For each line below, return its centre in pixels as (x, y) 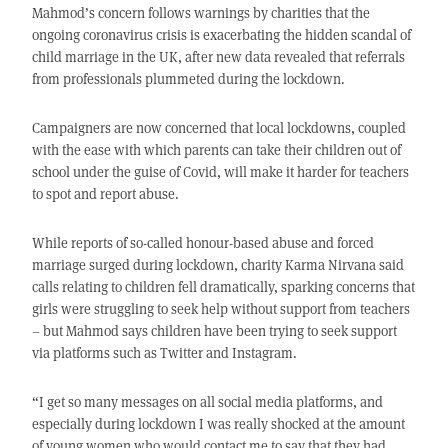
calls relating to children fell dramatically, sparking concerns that (223, 287)
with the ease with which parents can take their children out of (216, 150)
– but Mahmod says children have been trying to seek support (214, 331)
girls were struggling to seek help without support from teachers (220, 309)
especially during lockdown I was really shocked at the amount (218, 424)
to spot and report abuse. (105, 194)
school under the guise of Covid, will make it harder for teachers (220, 172)
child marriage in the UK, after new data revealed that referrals (218, 57)
